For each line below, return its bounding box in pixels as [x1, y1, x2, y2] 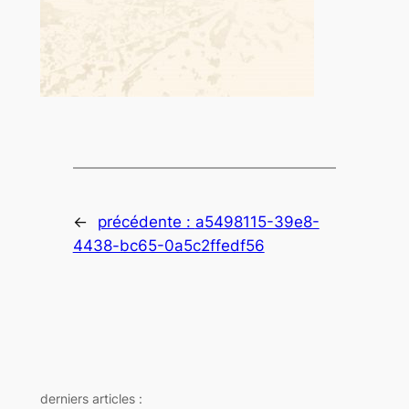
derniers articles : [39, 391, 142, 407]
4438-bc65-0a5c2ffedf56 [72, 236, 265, 255]
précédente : [97, 212, 195, 231]
